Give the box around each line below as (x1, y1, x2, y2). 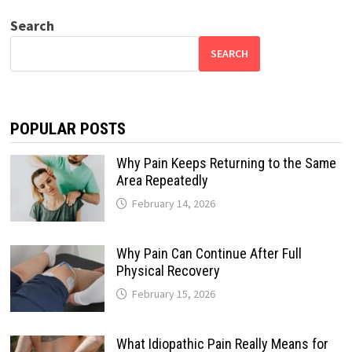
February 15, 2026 (131, 286, 215, 301)
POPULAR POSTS (9, 119, 126, 138)
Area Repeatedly (115, 171, 208, 189)
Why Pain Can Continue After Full (115, 244, 302, 262)
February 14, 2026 (131, 196, 215, 211)
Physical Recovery (115, 262, 220, 279)
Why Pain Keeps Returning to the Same (115, 154, 336, 171)
